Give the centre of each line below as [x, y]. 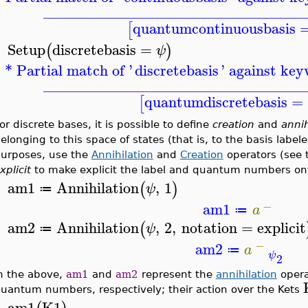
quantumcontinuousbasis [214, 29]
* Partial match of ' [68, 70]
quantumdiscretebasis [216, 102]
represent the [177, 274]
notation [209, 228]
